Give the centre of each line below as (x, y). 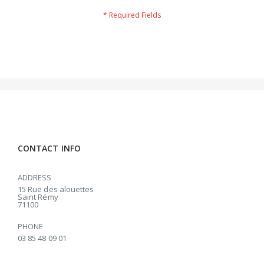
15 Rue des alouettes (56, 189)
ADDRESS (35, 177)
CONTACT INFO (49, 148)
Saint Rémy (38, 197)
